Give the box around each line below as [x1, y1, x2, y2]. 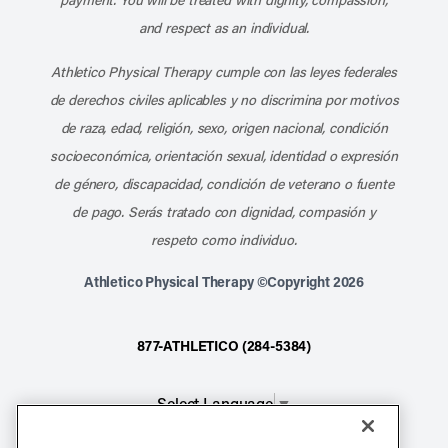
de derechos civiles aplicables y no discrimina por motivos [49, 90, 399, 110]
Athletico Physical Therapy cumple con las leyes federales [51, 62, 397, 82]
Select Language [157, 393, 273, 415]
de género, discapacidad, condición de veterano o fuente [54, 174, 394, 194]
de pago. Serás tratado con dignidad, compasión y [72, 202, 376, 222]
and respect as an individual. [138, 18, 310, 38]
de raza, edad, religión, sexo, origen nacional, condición [60, 118, 388, 138]
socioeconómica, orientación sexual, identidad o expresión [50, 146, 398, 166]
